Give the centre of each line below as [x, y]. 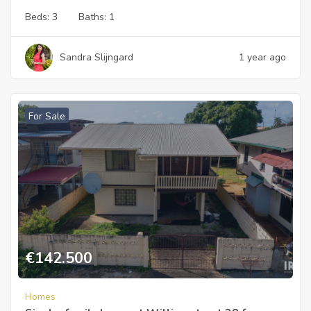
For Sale [47, 116]
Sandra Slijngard [96, 57]
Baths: [94, 17]
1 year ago [262, 57]
